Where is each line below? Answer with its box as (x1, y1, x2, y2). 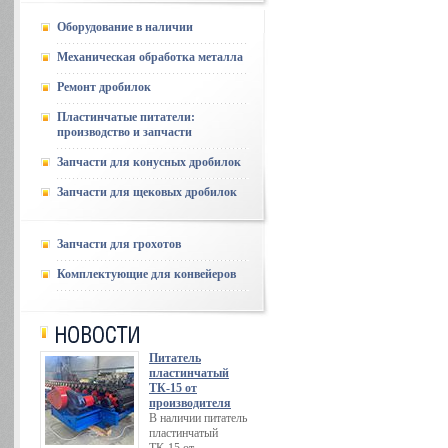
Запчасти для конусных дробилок (57, 155, 241, 169)
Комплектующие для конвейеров (57, 267, 236, 281)
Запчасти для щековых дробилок (57, 185, 237, 199)
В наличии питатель (149, 411, 247, 425)
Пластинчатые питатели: (57, 110, 195, 124)
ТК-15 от (149, 381, 197, 395)
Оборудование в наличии (57, 20, 193, 34)
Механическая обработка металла (57, 50, 243, 64)
